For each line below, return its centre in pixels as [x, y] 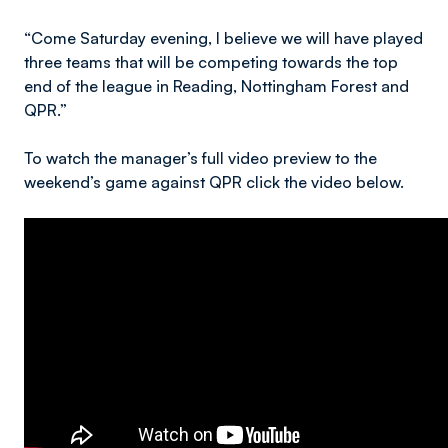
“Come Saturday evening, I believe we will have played [223, 38]
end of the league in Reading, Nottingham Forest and [216, 86]
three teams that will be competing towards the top [211, 62]
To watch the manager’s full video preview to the [200, 158]
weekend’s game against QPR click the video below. [214, 182]
